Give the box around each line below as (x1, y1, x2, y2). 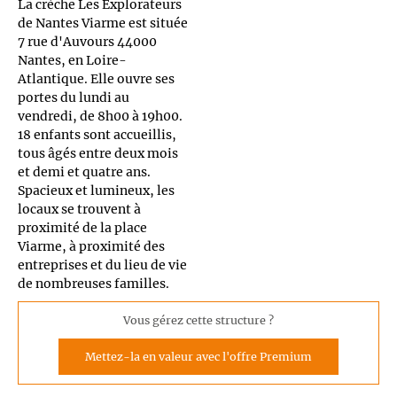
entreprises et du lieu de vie (18, 256, 187, 273)
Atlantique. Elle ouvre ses (18, 70, 175, 87)
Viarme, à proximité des (18, 237, 165, 254)
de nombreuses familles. (18, 275, 169, 292)
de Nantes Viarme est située (18, 14, 188, 31)
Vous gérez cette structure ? (123, 314, 274, 328)
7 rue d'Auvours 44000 (18, 33, 157, 50)
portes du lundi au (18, 89, 129, 105)
